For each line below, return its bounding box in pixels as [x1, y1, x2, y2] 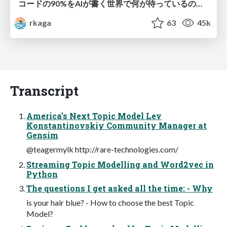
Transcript [10, 81, 79, 99]
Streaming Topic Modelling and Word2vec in [26, 159, 214, 170]
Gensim [26, 129, 58, 140]
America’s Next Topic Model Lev [26, 110, 162, 121]
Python [26, 168, 58, 179]
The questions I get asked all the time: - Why [26, 182, 213, 194]
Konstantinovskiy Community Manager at [26, 120, 207, 131]
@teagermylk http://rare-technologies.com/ [26, 144, 178, 154]
